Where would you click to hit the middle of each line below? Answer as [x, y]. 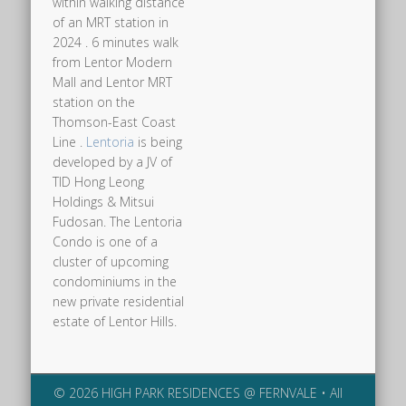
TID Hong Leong [99, 181]
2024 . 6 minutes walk [116, 42]
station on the [94, 101]
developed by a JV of [113, 161]
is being [159, 141]
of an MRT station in [111, 22]
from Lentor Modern [113, 62]
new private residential [119, 301]
